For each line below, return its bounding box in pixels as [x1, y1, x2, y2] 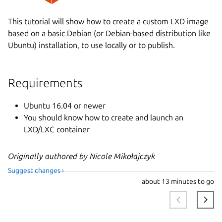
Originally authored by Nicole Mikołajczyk [8, 152, 155, 161]
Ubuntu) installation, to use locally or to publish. [8, 41, 175, 50]
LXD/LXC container [24, 125, 90, 134]
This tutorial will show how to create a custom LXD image [8, 17, 209, 26]
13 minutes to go [160, 177, 214, 186]
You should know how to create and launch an [24, 113, 183, 122]
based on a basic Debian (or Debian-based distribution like [8, 29, 211, 38]
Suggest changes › [8, 166, 64, 174]
